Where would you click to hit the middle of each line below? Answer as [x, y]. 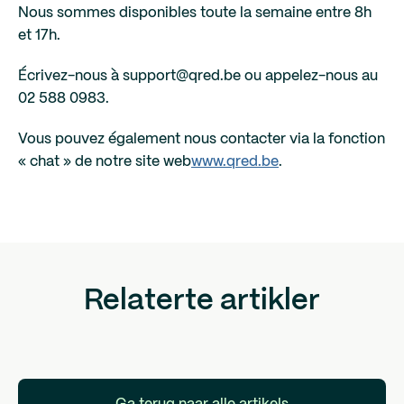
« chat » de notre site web [105, 162]
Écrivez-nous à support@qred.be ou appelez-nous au [198, 76]
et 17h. [41, 36]
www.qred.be [235, 162]
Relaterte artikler [202, 301]
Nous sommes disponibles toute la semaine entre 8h [195, 13]
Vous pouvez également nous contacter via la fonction [202, 139]
